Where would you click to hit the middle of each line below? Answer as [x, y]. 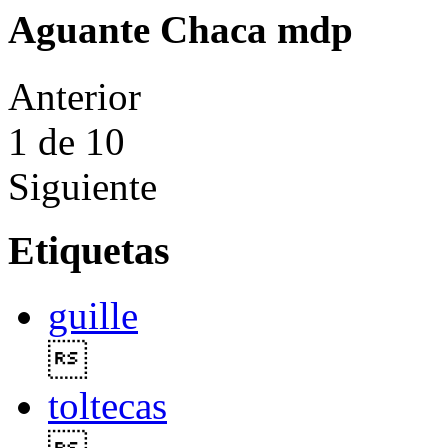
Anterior [74, 96]
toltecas [107, 406]
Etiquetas [89, 251]
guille [93, 316]
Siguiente [82, 186]
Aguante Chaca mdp [180, 30]
